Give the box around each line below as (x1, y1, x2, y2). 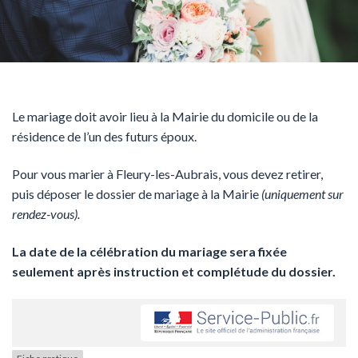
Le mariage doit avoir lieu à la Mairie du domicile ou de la (12, 108, 318, 124)
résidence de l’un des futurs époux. (12, 128, 197, 144)
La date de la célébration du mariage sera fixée (12, 243, 287, 259)
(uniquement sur (261, 185, 344, 201)
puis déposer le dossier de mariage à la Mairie (12, 185, 261, 201)
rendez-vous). (12, 205, 80, 221)
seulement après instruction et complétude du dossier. (12, 263, 336, 279)
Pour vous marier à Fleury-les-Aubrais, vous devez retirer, (12, 165, 323, 181)
